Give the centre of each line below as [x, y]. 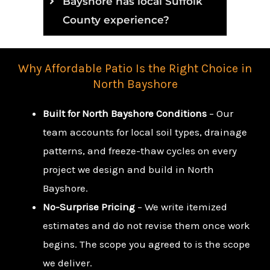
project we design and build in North [128, 170]
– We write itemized [181, 207]
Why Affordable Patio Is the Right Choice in [135, 69]
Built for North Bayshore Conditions [125, 114]
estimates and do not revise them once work [146, 226]
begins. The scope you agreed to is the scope [146, 244]
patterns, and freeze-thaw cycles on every [140, 151]
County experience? [116, 20]
